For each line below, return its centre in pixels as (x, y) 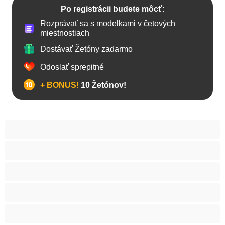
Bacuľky (40, 209)
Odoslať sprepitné (72, 67)
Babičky (39, 188)
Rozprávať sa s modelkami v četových (108, 23)
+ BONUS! (60, 85)
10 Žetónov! (102, 85)
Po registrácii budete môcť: (113, 9)
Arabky (38, 145)
